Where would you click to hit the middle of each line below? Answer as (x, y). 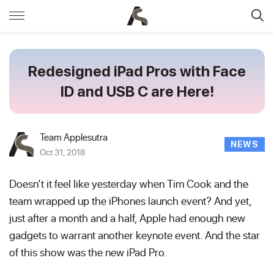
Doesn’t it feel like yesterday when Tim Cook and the (129, 183)
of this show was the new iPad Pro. (88, 252)
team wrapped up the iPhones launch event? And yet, (130, 201)
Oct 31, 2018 (62, 152)
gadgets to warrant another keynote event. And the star (135, 235)
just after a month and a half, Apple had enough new (127, 218)
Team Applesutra (74, 137)
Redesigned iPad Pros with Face (137, 71)
